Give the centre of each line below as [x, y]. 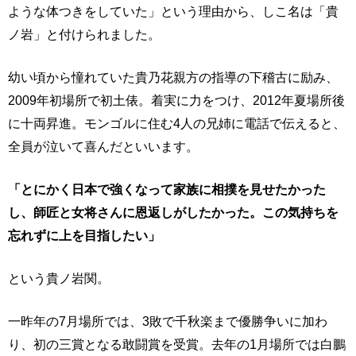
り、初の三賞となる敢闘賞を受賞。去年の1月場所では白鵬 [177, 344]
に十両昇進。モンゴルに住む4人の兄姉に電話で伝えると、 [177, 123]
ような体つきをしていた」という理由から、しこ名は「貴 [173, 11]
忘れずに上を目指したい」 [84, 235]
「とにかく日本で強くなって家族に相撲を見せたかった [167, 189]
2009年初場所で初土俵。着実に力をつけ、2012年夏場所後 [176, 100]
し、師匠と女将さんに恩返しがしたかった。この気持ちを [173, 212]
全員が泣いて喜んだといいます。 [103, 146]
